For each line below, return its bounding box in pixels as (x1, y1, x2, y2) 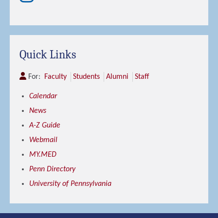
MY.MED (29, 151, 56, 159)
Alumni (106, 73, 128, 81)
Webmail (29, 136, 57, 144)
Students (73, 73, 100, 81)
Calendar (29, 92, 57, 100)
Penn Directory (29, 165, 75, 173)
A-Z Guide (29, 122, 60, 129)
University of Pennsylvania (29, 180, 111, 188)
